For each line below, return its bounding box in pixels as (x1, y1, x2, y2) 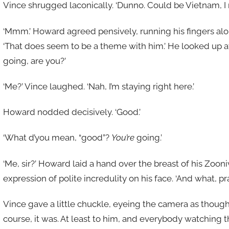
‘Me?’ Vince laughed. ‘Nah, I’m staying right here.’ (3, 81, 194, 91)
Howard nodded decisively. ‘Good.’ (3, 107, 141, 118)
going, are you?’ (3, 55, 66, 66)
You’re (111, 132, 134, 143)
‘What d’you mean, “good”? (3, 132, 111, 143)
